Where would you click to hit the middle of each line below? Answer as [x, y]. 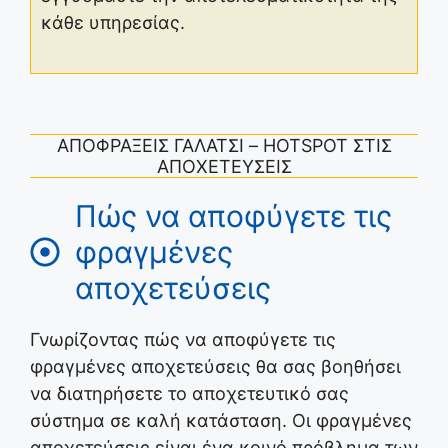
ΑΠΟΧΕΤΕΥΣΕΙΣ [224, 167]
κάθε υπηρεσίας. [113, 23]
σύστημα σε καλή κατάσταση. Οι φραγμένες [221, 421]
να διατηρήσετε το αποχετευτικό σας [189, 394]
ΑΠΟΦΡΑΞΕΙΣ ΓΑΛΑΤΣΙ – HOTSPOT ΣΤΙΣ [224, 146]
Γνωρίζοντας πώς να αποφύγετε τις [183, 340]
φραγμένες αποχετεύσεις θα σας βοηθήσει [215, 367]
